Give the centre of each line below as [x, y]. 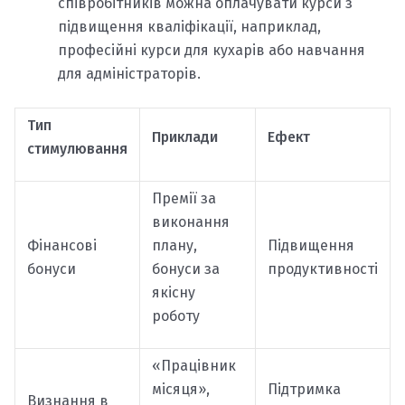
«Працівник [193, 366]
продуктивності [322, 269]
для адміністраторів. [129, 74]
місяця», [180, 390]
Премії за [184, 199]
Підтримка [304, 390]
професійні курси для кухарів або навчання [212, 51]
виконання [190, 222]
